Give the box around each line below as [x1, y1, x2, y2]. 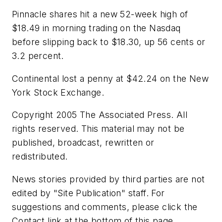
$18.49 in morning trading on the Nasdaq [12, 23, 181, 34]
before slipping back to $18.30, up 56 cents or [12, 37, 206, 48]
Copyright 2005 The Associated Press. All [12, 110, 187, 120]
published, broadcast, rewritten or [12, 137, 155, 148]
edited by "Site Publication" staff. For [12, 187, 165, 198]
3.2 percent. [12, 51, 64, 61]
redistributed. [12, 151, 68, 162]
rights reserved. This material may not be [12, 123, 185, 134]
